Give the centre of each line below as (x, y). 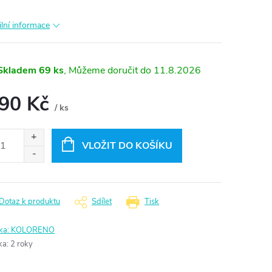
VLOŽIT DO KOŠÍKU (127, 145)
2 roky (22, 244)
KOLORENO (33, 230)
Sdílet (102, 201)
